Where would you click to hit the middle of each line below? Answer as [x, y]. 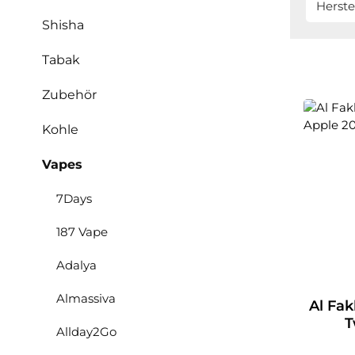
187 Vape [82, 232]
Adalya [76, 265]
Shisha [63, 25]
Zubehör [69, 95]
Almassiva [86, 298]
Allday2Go [86, 332]
